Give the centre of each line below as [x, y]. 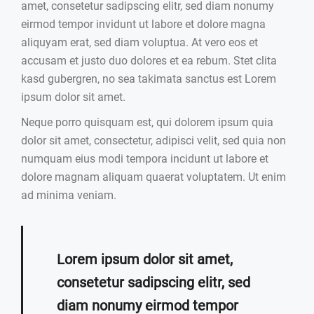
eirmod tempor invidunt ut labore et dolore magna [143, 24]
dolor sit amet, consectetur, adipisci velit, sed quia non [153, 140]
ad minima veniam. [69, 195]
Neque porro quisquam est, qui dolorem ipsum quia [147, 122]
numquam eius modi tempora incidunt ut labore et [145, 158]
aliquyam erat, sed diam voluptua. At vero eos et [139, 42]
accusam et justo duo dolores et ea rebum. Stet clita [149, 60]
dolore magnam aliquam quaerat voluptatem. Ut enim [153, 177]
